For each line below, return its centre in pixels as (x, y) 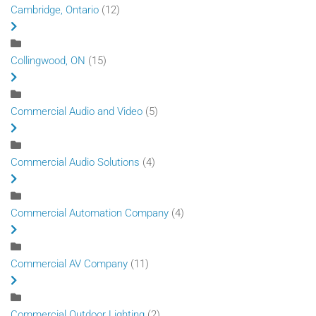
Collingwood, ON (48, 61)
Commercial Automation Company (90, 213)
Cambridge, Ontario (55, 10)
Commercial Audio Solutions (75, 163)
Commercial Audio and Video (78, 112)
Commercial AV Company (69, 264)
